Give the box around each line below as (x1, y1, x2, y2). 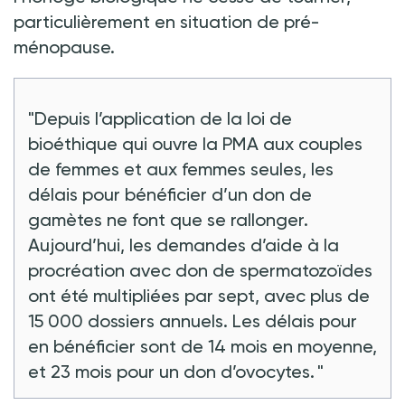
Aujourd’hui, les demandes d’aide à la (28, 233, 339, 256)
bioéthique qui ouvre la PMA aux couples (28, 132, 363, 155)
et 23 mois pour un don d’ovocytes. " (28, 360, 328, 382)
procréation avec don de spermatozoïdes (28, 259, 372, 281)
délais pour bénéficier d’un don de (28, 183, 312, 205)
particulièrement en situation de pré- (14, 10, 320, 33)
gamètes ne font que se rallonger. (28, 208, 308, 231)
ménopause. (14, 35, 124, 58)
